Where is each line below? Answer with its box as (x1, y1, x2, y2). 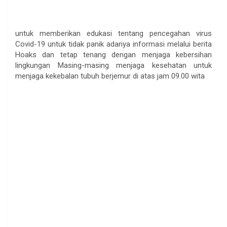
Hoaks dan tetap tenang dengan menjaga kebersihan (15, 50, 212, 60)
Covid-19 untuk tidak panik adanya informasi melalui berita (15, 40, 212, 49)
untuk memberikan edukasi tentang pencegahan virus (15, 29, 212, 39)
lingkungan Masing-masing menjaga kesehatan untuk (15, 61, 212, 70)
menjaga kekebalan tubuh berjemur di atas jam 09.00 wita (15, 71, 205, 81)
